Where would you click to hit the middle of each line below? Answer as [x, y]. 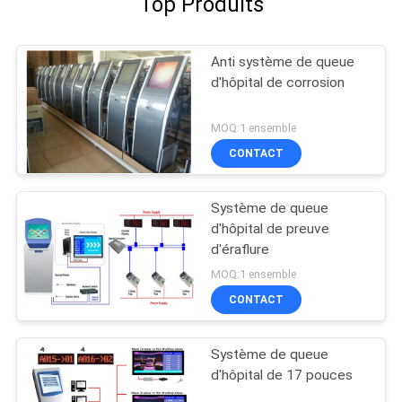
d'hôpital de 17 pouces [282, 376]
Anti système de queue [283, 62]
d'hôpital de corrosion [278, 83]
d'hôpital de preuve [271, 229]
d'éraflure [240, 250]
